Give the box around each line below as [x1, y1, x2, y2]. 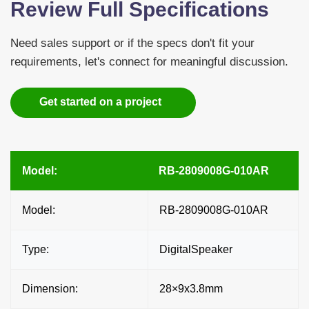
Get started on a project [39, 95, 161, 108]
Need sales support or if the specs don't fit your [10, 36, 255, 50]
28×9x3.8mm [159, 282, 223, 295]
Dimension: [22, 282, 78, 295]
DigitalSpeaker [159, 243, 232, 255]
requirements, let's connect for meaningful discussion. [10, 54, 288, 68]
